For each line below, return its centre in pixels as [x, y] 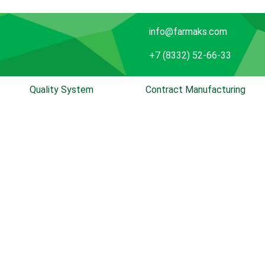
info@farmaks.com [188, 32]
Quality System [62, 90]
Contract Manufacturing [195, 90]
